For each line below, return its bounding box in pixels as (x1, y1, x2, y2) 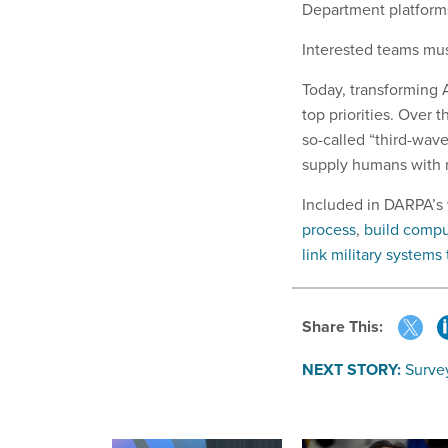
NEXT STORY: (302, 358, 401, 382)
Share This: (312, 315, 383, 339)
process (302, 217, 356, 240)
